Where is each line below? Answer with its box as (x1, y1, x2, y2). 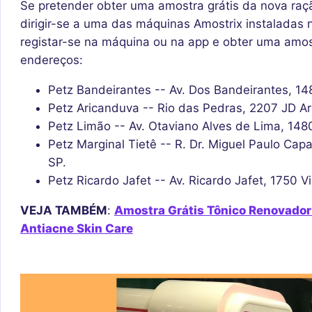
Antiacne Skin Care (20, 221, 133, 235)
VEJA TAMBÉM (20, 203, 107, 217)
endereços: (20, 52, 83, 67)
